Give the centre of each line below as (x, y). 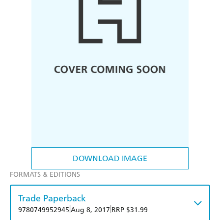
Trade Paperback (52, 198)
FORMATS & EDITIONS (45, 175)
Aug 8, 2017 (90, 210)
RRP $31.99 (130, 210)
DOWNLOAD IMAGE (110, 159)
